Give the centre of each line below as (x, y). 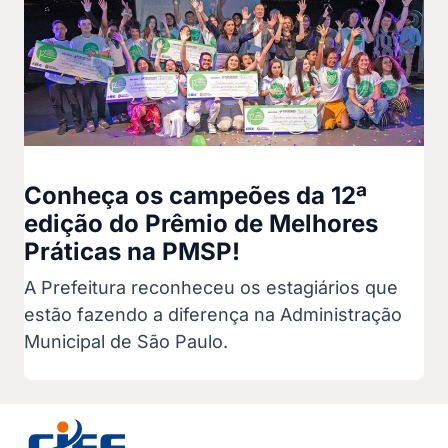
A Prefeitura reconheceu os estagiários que (211, 287)
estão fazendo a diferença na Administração (213, 314)
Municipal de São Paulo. (126, 341)
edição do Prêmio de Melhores (201, 223)
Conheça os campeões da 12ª (195, 195)
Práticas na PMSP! (132, 251)
